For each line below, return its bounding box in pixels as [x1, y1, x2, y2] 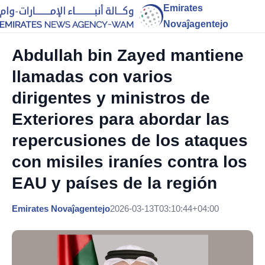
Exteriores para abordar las [12, 110, 230, 128]
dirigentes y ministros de [12, 89, 210, 107]
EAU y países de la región [12, 174, 217, 192]
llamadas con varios [12, 67, 173, 86]
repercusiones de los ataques [12, 131, 248, 150]
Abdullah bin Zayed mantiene [12, 46, 244, 64]
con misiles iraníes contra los [12, 153, 247, 171]
